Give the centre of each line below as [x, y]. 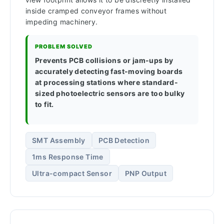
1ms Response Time [68, 157]
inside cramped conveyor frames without [96, 10]
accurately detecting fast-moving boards [109, 71]
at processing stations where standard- [107, 82]
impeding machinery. [62, 21]
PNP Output [146, 173]
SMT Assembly [59, 140]
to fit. [44, 104]
